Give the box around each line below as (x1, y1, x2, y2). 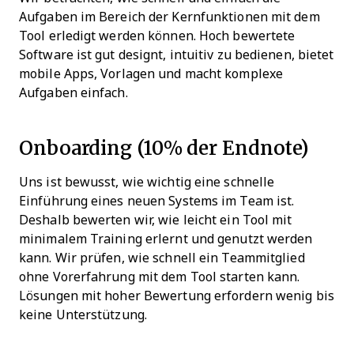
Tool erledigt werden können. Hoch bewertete (19, 28, 296, 43)
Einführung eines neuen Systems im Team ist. (19, 194, 295, 208)
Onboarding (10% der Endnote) (19, 133, 310, 161)
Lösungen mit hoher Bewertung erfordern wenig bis (19, 288, 334, 303)
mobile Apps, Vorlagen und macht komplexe (19, 66, 284, 81)
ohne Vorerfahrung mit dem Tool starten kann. (19, 269, 300, 284)
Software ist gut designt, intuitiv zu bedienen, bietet (19, 47, 334, 62)
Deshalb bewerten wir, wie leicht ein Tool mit (19, 213, 292, 227)
